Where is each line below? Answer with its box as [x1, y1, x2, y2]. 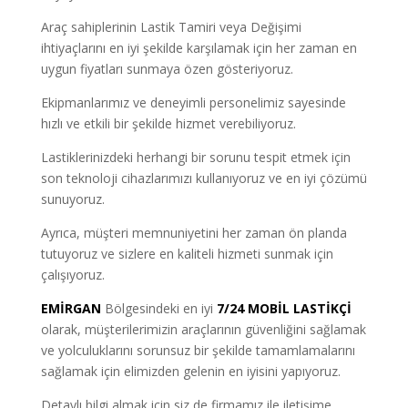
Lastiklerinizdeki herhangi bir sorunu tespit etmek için [40, 148, 351, 166]
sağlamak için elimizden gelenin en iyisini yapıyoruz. [40, 362, 341, 380]
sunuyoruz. [40, 189, 105, 208]
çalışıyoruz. [40, 265, 105, 283]
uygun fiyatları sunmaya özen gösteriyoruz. [40, 59, 293, 77]
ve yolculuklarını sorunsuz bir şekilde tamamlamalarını [40, 341, 355, 359]
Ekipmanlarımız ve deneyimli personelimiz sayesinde [40, 93, 346, 111]
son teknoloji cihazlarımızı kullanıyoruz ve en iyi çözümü [40, 168, 367, 187]
